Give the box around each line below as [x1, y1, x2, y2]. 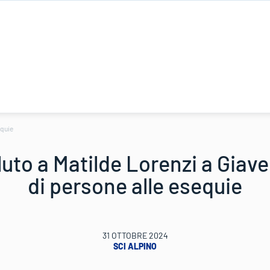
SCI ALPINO [113, 241, 157, 251]
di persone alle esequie [28, 172, 242, 198]
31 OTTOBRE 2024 [102, 230, 168, 240]
